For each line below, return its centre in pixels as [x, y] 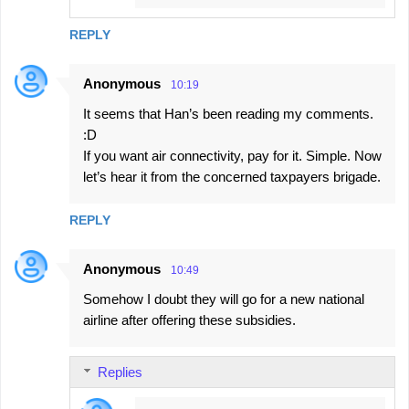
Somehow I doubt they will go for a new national [224, 299]
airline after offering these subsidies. [189, 320]
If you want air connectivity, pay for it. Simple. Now [232, 156]
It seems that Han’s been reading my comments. [228, 114]
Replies [120, 372]
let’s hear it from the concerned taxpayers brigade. [232, 177]
